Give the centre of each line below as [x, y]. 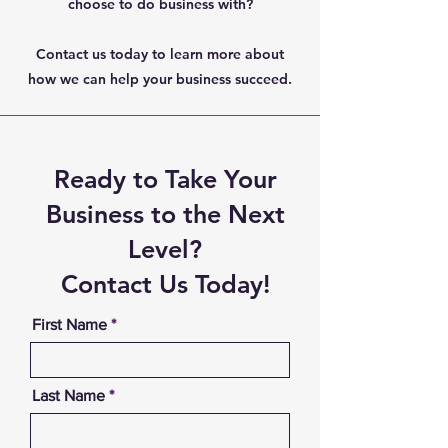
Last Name [68, 395]
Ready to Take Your [165, 179]
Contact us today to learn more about [160, 54]
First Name [69, 324]
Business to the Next [165, 214]
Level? [165, 249]
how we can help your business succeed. [160, 79]
